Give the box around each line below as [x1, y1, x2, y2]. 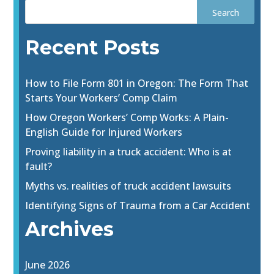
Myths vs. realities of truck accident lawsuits [25, 179, 232, 193]
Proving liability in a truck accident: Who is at [25, 145, 232, 159]
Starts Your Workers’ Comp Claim [25, 91, 178, 105]
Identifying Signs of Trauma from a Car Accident [25, 199, 251, 213]
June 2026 [25, 258, 70, 272]
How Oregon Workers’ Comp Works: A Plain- [25, 111, 229, 125]
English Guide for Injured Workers [25, 125, 183, 139]
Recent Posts [25, 35, 160, 60]
